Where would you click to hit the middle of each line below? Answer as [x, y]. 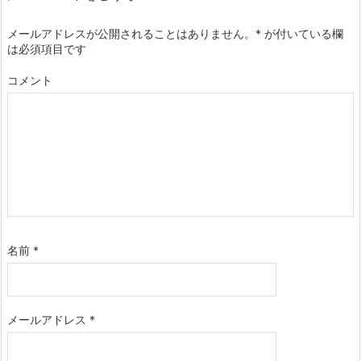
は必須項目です [47, 49]
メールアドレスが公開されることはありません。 [131, 34]
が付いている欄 [302, 34]
